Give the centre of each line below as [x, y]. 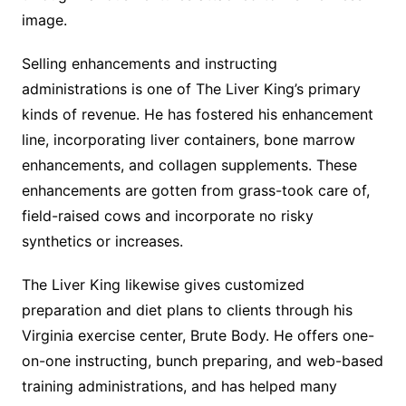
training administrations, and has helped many [179, 387]
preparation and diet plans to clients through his [187, 310]
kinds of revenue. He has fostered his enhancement [197, 115]
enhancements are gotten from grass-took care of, [195, 191]
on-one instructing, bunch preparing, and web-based [202, 361]
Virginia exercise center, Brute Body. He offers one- [198, 336]
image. [44, 20]
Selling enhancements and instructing [149, 64]
